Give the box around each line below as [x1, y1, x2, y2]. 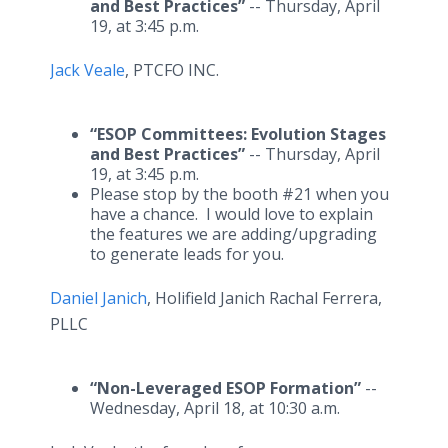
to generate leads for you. [90, 243, 284, 265]
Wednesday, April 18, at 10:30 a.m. [90, 397, 340, 419]
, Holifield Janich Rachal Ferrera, [147, 287, 382, 309]
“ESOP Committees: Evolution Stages [90, 123, 386, 145]
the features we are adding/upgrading [90, 223, 377, 245]
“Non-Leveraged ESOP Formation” [90, 377, 365, 399]
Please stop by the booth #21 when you [90, 183, 389, 205]
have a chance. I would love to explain [90, 203, 373, 225]
